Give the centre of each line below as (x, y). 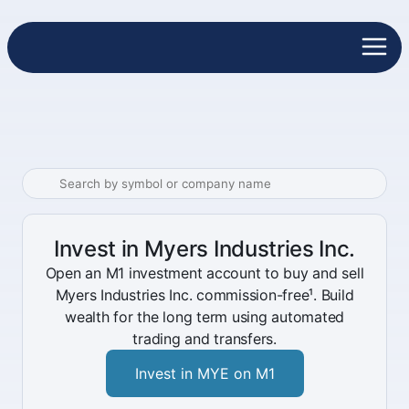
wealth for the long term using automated (204, 317)
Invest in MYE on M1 (204, 373)
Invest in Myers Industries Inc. (204, 249)
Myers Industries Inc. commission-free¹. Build (204, 295)
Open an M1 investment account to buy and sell (204, 273)
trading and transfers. (204, 339)
